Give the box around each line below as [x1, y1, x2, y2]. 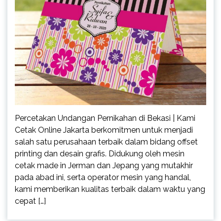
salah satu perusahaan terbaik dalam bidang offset [15, 137, 198, 147]
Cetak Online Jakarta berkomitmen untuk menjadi [15, 125, 193, 135]
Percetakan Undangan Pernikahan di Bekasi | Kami [15, 113, 195, 123]
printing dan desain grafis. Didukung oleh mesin [15, 148, 184, 158]
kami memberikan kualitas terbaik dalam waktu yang [15, 184, 205, 194]
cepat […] [15, 196, 46, 206]
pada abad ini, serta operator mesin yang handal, [15, 172, 191, 182]
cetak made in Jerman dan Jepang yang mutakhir [15, 160, 193, 170]
